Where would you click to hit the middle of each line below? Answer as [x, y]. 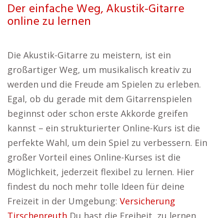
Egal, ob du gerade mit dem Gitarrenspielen [100, 99]
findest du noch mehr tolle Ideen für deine [96, 186]
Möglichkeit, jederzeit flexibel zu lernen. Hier [101, 172]
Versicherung [147, 201]
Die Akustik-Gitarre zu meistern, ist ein [89, 55]
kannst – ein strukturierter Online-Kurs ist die [104, 128]
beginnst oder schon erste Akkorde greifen [98, 113]
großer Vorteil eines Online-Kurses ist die [94, 157]
